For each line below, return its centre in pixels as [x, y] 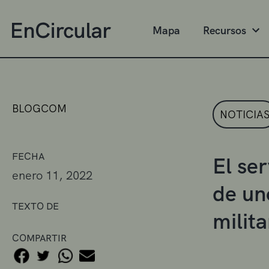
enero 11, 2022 [52, 175]
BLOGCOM [39, 108]
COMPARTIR [39, 238]
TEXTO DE [35, 206]
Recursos [225, 30]
